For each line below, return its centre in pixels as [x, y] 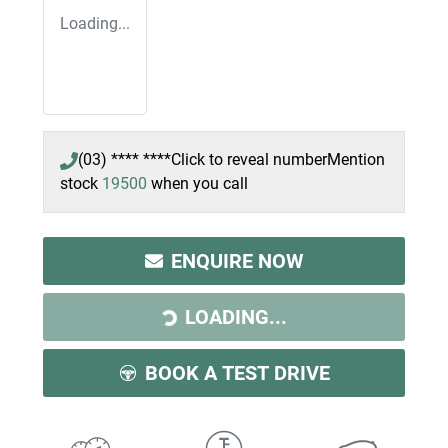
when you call [199, 183]
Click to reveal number [249, 159]
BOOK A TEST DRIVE [237, 372]
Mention [356, 159]
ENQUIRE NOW [237, 260]
